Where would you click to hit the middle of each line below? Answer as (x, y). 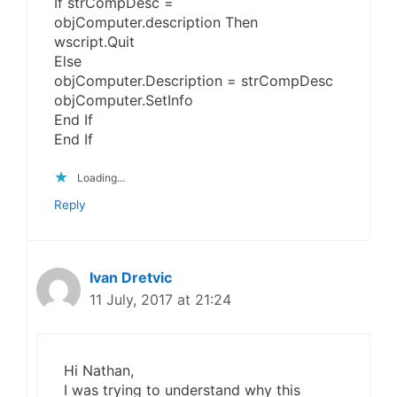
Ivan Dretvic (131, 277)
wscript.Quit (94, 42)
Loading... (101, 177)
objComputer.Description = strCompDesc (194, 81)
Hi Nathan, (99, 370)
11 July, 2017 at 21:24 (160, 299)
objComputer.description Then (156, 23)
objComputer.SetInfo (124, 101)
